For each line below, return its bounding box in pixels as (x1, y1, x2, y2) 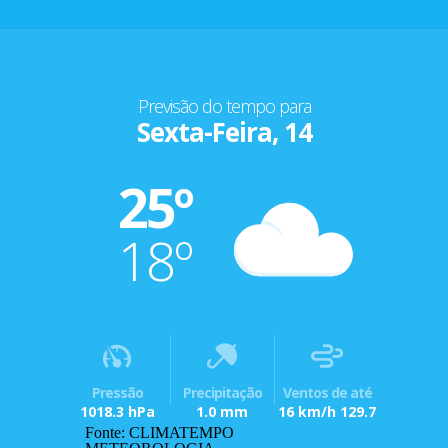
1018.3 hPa (79, 401, 155, 421)
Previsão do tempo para (137, 93, 311, 118)
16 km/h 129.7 (278, 401, 377, 421)
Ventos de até (282, 382, 372, 402)
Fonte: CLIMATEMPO (85, 423, 234, 441)
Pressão (91, 382, 143, 402)
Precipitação (182, 382, 262, 402)
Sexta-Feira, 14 (136, 113, 312, 150)
